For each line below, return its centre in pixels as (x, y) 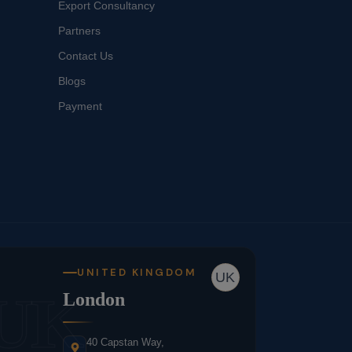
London (94, 300)
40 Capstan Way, (126, 343)
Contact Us (85, 56)
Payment (80, 106)
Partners (79, 31)
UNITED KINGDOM (137, 273)
